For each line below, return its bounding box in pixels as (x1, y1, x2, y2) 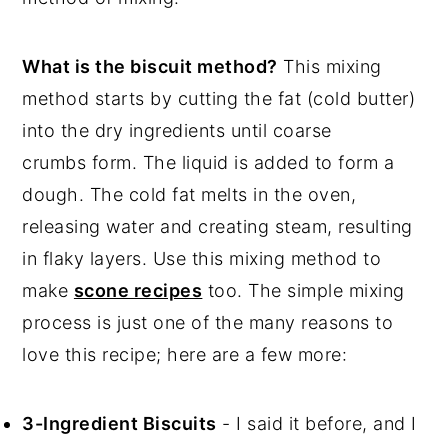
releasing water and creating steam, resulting (22, 215, 413, 237)
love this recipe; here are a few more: (22, 343, 348, 365)
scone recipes (73, 279, 203, 301)
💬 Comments (56, 14, 174, 36)
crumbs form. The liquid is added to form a (22, 151, 395, 173)
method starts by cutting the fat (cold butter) (22, 87, 416, 109)
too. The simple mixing (202, 279, 405, 301)
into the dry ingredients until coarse (22, 119, 332, 141)
